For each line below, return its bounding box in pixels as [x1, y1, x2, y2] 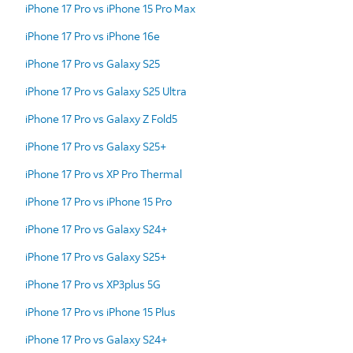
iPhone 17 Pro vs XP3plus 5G [25, 276, 161, 292]
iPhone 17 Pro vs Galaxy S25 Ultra [25, 83, 187, 98]
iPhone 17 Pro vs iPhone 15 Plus [25, 303, 176, 319]
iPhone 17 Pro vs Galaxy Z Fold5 [25, 110, 177, 126]
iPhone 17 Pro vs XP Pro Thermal [25, 165, 182, 181]
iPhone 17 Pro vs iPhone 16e [25, 28, 160, 43]
